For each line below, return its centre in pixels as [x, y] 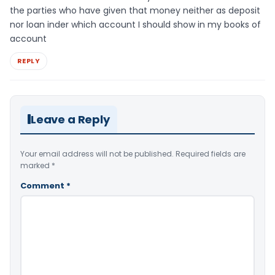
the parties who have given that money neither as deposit [135, 10]
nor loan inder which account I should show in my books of [135, 24]
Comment [43, 185]
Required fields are [211, 153]
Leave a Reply [70, 119]
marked [36, 165]
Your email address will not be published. [97, 153]
